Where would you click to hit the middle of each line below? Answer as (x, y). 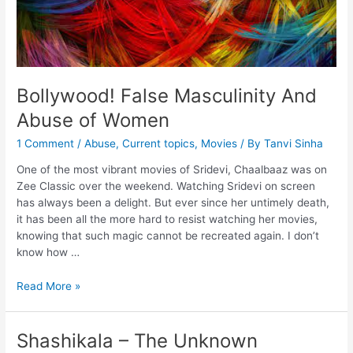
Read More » (49, 286)
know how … (48, 253)
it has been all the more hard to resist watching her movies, (167, 219)
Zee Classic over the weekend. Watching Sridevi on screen (166, 186)
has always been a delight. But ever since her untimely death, (173, 203)
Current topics (159, 143)
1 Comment (46, 143)
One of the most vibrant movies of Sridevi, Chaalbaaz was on (172, 170)
